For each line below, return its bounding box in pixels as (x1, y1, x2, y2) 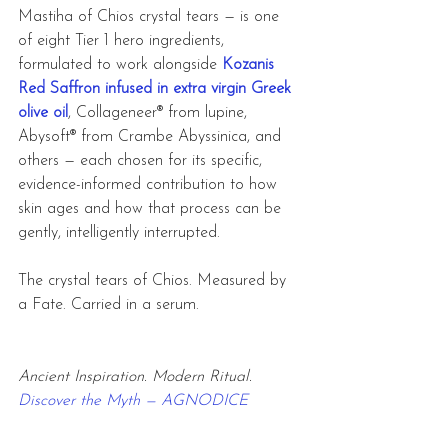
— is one (224, 9, 284, 26)
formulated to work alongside (18, 57, 222, 74)
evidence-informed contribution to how (18, 177, 282, 194)
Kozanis (222, 57, 279, 74)
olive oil (18, 105, 68, 122)
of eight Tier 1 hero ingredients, (18, 33, 229, 50)
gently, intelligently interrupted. (18, 225, 220, 242)
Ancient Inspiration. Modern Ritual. (18, 369, 257, 386)
